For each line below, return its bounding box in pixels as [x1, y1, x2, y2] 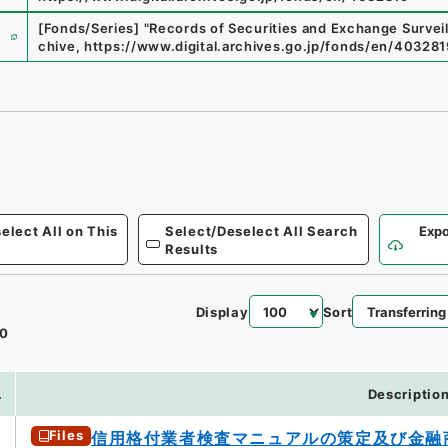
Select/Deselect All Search [165, 222, 358, 239]
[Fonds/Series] [38, 20, 140, 36]
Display [195, 303, 249, 320]
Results [165, 240, 218, 257]
